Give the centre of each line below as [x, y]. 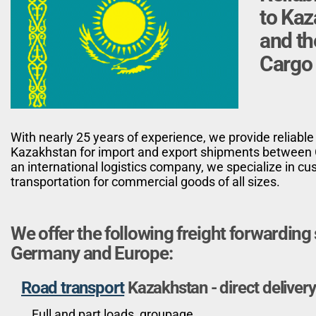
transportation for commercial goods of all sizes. [145, 182]
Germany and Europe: [92, 254]
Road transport [73, 288]
